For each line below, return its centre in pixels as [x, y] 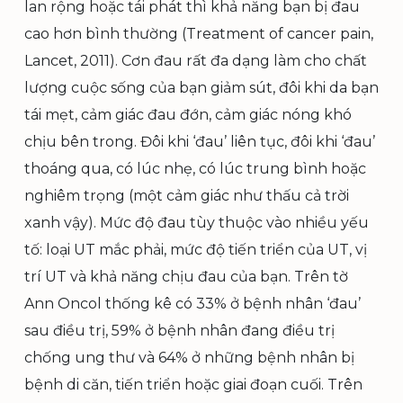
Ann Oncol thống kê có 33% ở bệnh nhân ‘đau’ [193, 303]
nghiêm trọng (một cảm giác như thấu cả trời [187, 195]
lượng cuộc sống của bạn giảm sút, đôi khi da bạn [201, 87]
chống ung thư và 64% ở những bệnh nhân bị [189, 357]
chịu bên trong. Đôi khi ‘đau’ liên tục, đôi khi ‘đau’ [200, 141]
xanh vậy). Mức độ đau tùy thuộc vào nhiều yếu [197, 222]
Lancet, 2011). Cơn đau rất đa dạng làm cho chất [196, 60]
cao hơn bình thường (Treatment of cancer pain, [199, 33]
